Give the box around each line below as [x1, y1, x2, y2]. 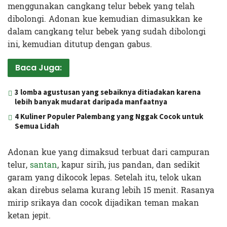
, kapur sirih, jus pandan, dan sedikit [57, 157, 200, 172]
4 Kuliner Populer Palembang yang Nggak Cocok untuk [15, 111, 203, 121]
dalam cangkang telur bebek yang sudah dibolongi [8, 24, 206, 39]
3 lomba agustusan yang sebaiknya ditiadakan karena [15, 87, 201, 97]
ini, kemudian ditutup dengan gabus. [8, 36, 152, 52]
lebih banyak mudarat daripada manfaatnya [15, 96, 167, 106]
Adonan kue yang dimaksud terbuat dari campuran [8, 144, 210, 160]
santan [30, 157, 57, 172]
